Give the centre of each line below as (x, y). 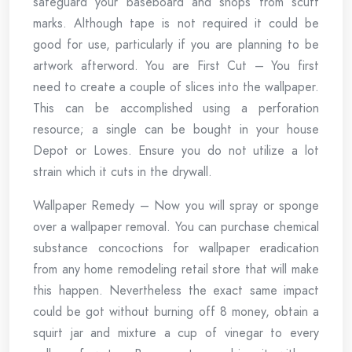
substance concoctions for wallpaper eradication (176, 248)
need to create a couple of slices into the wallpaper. (176, 87)
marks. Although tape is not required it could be (176, 23)
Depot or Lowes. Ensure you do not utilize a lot (176, 150)
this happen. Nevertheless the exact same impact (176, 290)
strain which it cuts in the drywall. (123, 172)
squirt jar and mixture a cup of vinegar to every (176, 333)
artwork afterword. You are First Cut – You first (176, 66)
